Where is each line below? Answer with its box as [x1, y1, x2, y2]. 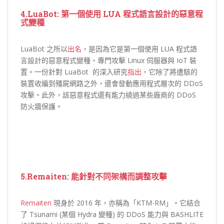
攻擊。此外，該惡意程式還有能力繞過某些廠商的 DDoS [20, 89, 196, 99]
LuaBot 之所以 [20, 43, 67, 53]
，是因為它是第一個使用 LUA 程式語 [81, 43, 197, 53]
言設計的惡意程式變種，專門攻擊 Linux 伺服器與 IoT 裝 [20, 55, 196, 65]
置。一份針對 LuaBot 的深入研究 [20, 66, 127, 76]
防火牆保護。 [20, 101, 62, 111]
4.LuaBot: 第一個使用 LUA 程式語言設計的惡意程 [20, 8, 203, 19]
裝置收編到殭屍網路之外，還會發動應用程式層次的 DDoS [20, 78, 203, 88]
